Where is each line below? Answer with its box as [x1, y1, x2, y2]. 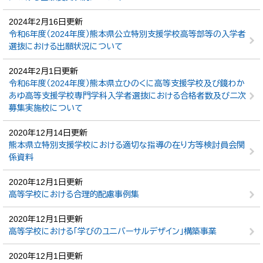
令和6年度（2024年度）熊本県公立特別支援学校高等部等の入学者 [9, 29, 246, 39]
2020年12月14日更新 [9, 128, 87, 137]
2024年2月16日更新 [9, 17, 83, 26]
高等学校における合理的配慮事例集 [9, 190, 139, 199]
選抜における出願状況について [9, 42, 123, 51]
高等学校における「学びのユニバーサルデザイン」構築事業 [9, 227, 217, 236]
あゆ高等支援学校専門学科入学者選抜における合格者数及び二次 [9, 91, 246, 100]
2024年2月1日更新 [9, 66, 78, 76]
